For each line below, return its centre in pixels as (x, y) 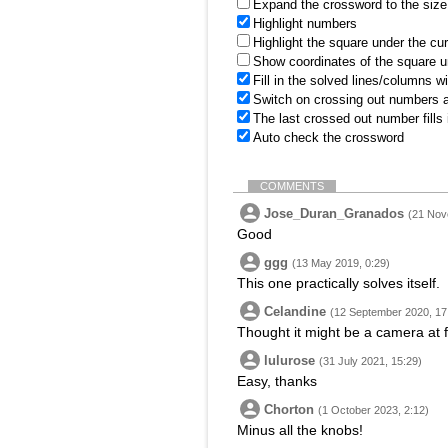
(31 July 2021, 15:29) (370, 361)
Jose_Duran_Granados (334, 213)
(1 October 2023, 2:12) (373, 410)
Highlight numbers (305, 23)
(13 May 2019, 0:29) (341, 263)
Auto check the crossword (328, 137)
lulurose (289, 360)
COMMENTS (292, 186)
